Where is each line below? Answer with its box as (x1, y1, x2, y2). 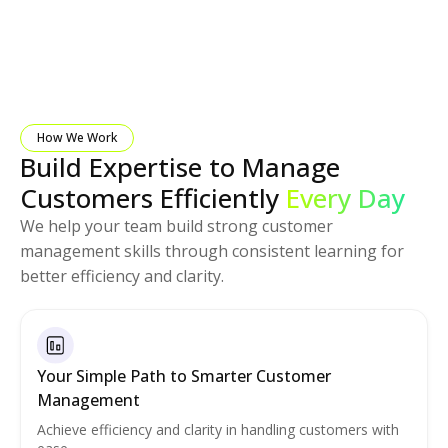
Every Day (286, 179, 405, 216)
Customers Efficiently (20, 179, 286, 216)
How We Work (37, 128, 117, 146)
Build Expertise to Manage (20, 148, 340, 185)
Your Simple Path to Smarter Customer (37, 364, 331, 387)
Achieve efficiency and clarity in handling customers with (37, 419, 399, 439)
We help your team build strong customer (20, 214, 333, 237)
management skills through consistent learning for (20, 239, 404, 262)
